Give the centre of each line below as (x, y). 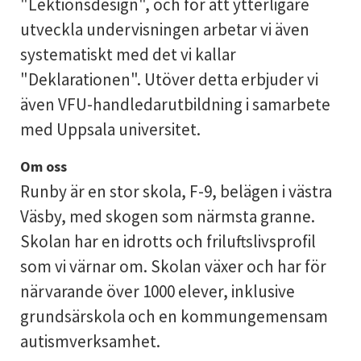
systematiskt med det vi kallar (128, 54)
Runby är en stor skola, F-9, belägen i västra (176, 191)
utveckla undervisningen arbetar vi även (164, 29)
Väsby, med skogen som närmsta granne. (167, 216)
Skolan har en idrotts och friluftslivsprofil (168, 241)
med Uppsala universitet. (110, 129)
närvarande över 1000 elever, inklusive (157, 291)
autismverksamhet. (90, 341)
